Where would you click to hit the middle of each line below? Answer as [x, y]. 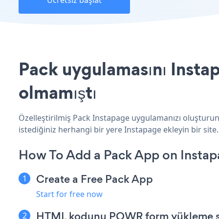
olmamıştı [58, 92]
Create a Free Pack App [95, 179]
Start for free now [69, 194]
